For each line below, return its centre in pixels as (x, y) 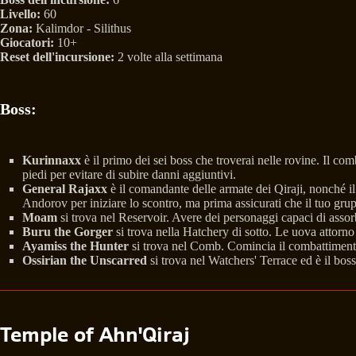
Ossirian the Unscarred (85, 260)
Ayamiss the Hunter (75, 246)
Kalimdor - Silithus (82, 28)
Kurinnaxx (52, 160)
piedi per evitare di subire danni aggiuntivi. (129, 174)
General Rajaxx (65, 188)
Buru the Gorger (68, 231)
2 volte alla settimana (168, 56)
